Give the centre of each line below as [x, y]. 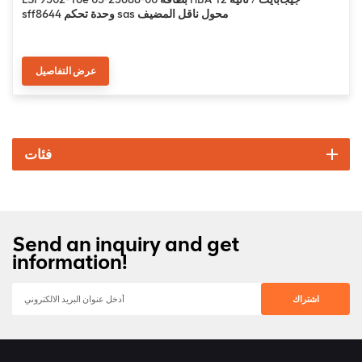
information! [70, 261]
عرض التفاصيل [65, 71]
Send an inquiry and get [126, 244]
